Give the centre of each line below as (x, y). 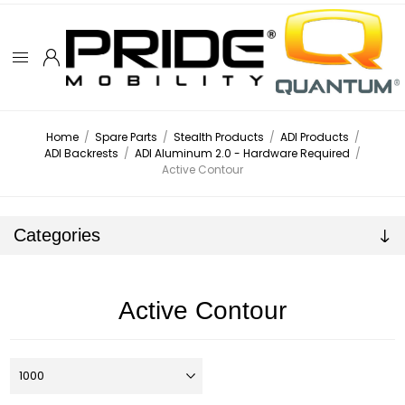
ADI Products (314, 137)
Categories (57, 235)
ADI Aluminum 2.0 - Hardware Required (242, 154)
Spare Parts (126, 137)
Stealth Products (218, 137)
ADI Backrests (81, 154)
